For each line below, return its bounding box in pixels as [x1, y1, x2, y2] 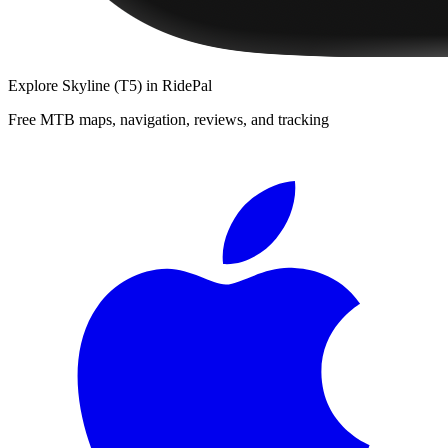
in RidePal [142, 76, 212, 94]
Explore [8, 76, 62, 94]
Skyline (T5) [62, 76, 142, 94]
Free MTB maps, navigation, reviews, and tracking [8, 110, 329, 128]
